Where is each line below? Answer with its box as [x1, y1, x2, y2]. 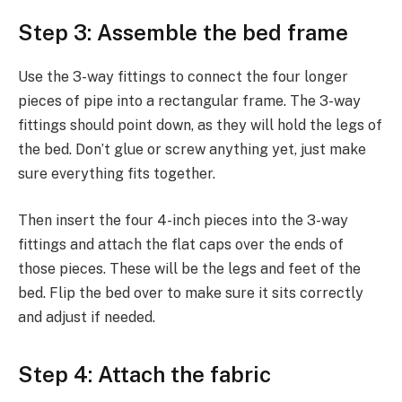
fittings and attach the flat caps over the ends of [18, 236, 344, 253]
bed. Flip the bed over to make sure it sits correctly [18, 284, 363, 301]
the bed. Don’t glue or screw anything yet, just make [18, 141, 366, 159]
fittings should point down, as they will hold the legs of [18, 117, 382, 135]
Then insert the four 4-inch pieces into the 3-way [18, 212, 348, 229]
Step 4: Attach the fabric [18, 362, 271, 388]
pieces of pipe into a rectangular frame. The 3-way [18, 92, 361, 110]
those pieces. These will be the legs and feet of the [18, 260, 361, 277]
